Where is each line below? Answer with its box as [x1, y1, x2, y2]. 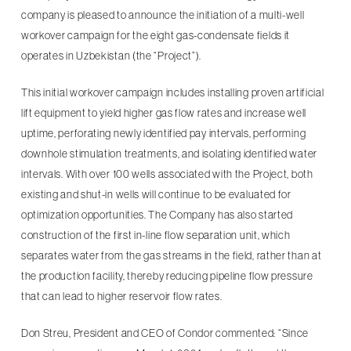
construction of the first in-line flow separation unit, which [20, 229, 291, 241]
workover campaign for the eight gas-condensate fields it [20, 29, 291, 42]
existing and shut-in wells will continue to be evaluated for [20, 188, 291, 201]
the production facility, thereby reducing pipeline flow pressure [20, 270, 313, 282]
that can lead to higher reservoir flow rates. [20, 290, 223, 302]
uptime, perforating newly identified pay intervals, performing [20, 127, 306, 139]
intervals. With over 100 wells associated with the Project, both [20, 168, 313, 180]
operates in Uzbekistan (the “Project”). [20, 49, 202, 62]
